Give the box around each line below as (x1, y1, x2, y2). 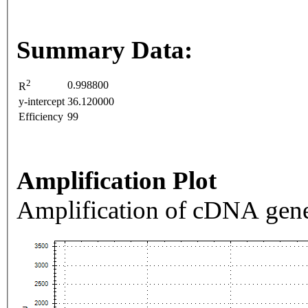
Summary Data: (16, 36, 192, 65)
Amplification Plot (16, 166, 217, 195)
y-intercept (19, 96, 65, 108)
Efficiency (19, 111, 63, 123)
